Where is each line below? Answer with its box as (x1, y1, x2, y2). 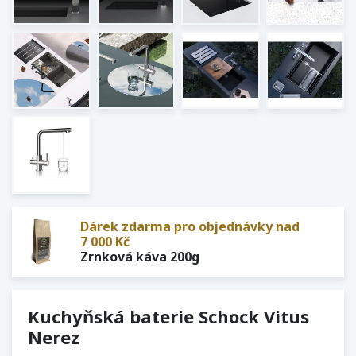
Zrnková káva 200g (80, 247, 199, 265)
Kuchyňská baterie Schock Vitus (28, 304, 309, 328)
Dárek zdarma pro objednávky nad (80, 217, 300, 235)
